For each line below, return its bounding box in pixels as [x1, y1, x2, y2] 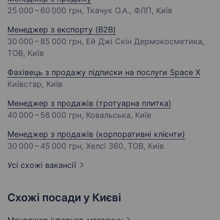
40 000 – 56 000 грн [7, 110, 82, 120]
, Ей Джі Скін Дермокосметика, [82, 36, 204, 47]
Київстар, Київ [7, 79, 62, 89]
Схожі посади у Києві [7, 191, 121, 204]
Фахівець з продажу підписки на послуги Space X [7, 67, 200, 78]
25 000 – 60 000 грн [7, 5, 82, 16]
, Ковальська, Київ [82, 110, 151, 120]
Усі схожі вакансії [7, 160, 76, 170]
